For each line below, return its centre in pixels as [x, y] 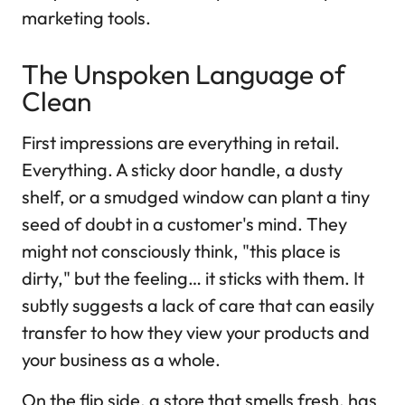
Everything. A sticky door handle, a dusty [182, 170]
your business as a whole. [121, 360]
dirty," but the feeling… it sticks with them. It [193, 278]
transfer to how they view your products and [196, 333]
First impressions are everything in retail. [181, 143]
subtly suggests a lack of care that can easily [198, 306]
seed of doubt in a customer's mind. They [184, 224]
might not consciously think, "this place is [181, 251]
